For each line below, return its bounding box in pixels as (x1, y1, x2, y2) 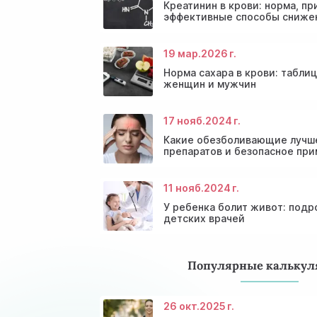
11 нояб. (163, 181, 204, 194)
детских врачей (163, 212, 245, 224)
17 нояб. (163, 114, 205, 127)
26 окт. (163, 300, 200, 313)
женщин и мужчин (163, 77, 256, 90)
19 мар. (163, 47, 201, 59)
